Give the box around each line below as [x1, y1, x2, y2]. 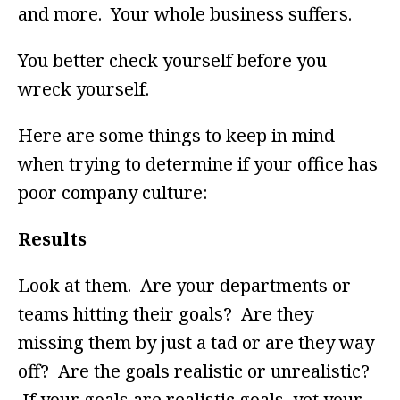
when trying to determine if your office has [18, 152, 378, 177]
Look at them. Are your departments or [18, 273, 351, 298]
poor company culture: [18, 180, 208, 205]
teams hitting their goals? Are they [18, 302, 313, 327]
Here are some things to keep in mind [18, 123, 335, 148]
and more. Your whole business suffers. [18, 2, 352, 27]
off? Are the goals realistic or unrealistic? [18, 359, 370, 384]
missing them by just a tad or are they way [18, 330, 374, 355]
